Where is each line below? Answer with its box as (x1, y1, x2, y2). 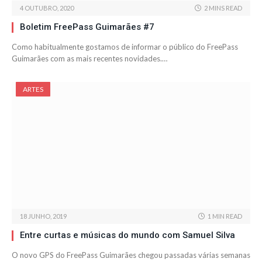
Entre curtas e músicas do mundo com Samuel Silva (20, 230, 235, 241)
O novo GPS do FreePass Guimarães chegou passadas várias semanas (12, 250, 250, 260)
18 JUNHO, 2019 (20, 212, 67, 220)
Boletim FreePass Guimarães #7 (20, 22, 154, 33)
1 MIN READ (208, 212, 242, 220)
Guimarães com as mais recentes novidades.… (12, 54, 167, 64)
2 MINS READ (204, 4, 242, 12)
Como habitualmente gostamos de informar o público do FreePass (12, 42, 238, 52)
